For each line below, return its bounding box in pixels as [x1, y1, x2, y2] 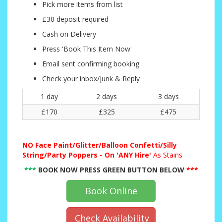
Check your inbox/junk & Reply [42, 74, 140, 84]
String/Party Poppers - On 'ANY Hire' [22, 150, 153, 160]
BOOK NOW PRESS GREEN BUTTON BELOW [38, 165, 184, 175]
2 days [96, 92, 117, 102]
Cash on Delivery [42, 29, 96, 39]
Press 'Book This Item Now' [42, 44, 132, 54]
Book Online [85, 185, 137, 197]
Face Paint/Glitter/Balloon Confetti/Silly [35, 140, 177, 150]
